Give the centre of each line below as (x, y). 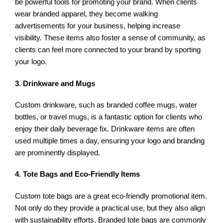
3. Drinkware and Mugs (55, 83)
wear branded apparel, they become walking (87, 14)
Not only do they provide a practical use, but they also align (110, 208)
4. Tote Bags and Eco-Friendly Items (78, 174)
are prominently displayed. (58, 153)
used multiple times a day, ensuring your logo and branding (110, 141)
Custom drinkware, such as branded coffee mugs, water (106, 105)
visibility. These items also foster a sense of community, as (111, 38)
